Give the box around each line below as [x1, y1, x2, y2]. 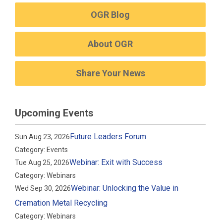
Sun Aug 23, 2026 [15, 133, 70, 141]
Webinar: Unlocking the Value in [71, 183, 179, 193]
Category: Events [15, 146, 68, 154]
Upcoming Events [15, 107, 94, 119]
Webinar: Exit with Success [69, 158, 163, 167]
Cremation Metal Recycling [15, 198, 108, 208]
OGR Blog [91, 9, 130, 20]
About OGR [88, 39, 133, 49]
